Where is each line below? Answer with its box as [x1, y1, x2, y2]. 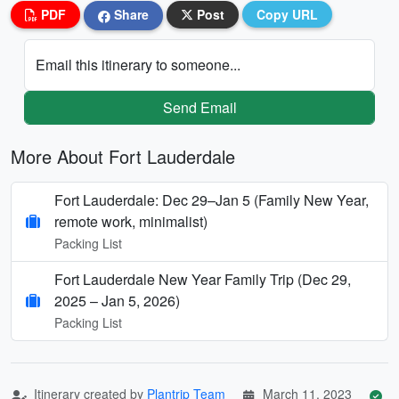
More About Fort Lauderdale [11, 142, 235, 169]
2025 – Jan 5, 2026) [54, 289, 180, 311]
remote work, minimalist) [54, 210, 208, 232]
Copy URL [256, 5, 318, 23]
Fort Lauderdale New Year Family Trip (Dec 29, [54, 268, 351, 289]
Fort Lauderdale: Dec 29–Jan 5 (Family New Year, [54, 189, 369, 210]
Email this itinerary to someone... [36, 53, 240, 75]
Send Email [162, 96, 237, 118]
